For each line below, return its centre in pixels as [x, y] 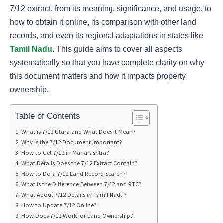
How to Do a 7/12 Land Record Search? [73, 174]
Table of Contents [48, 116]
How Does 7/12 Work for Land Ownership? [77, 216]
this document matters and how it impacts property [98, 76]
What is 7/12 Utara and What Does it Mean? [78, 132]
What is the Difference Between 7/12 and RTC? [81, 184]
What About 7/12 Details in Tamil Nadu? [74, 195]
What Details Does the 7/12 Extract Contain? [79, 163]
